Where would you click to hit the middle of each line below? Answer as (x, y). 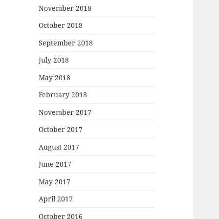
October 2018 (61, 25)
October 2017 (61, 130)
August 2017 (59, 147)
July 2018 (54, 60)
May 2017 (55, 181)
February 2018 (63, 95)
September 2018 (66, 43)
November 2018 (65, 8)
